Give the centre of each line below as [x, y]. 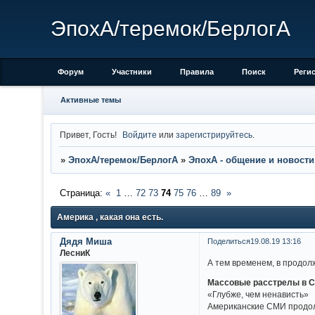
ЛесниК [75, 252]
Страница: [82, 193]
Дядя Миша [85, 241]
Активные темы [90, 100]
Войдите [140, 134]
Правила [197, 72]
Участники [132, 72]
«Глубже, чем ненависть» [258, 295]
